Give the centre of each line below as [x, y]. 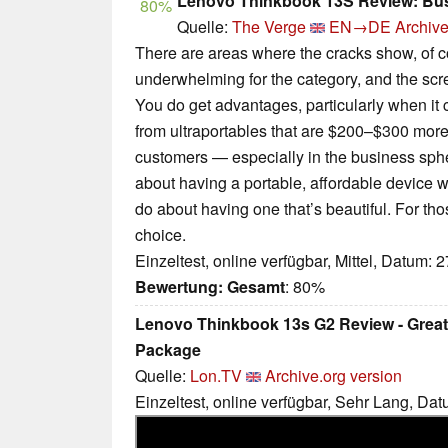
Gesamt [256, 287]
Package [168, 350]
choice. [160, 235]
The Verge [269, 27]
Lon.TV [216, 376]
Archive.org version [333, 376]
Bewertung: [179, 287]
